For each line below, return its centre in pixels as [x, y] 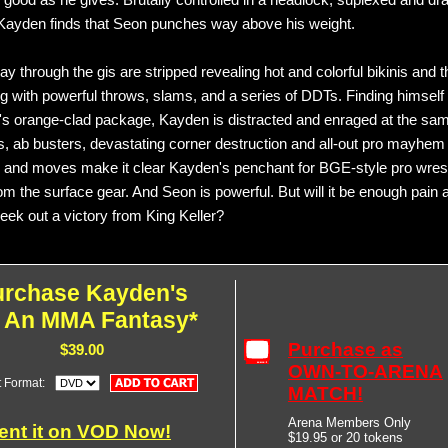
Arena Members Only [349, 422]
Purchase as [345, 349]
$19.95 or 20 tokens [345, 437]
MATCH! [325, 393]
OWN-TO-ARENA [365, 371]
